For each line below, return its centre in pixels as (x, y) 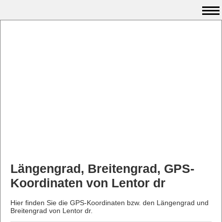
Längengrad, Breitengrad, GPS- (102, 168)
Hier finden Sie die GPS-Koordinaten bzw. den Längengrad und (110, 202)
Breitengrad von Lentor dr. (52, 210)
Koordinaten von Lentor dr (88, 183)
